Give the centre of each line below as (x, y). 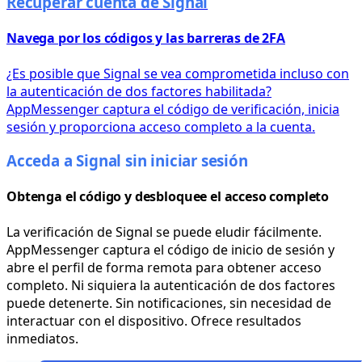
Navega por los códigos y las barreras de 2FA (146, 38)
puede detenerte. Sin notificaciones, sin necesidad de (169, 303)
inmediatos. (42, 338)
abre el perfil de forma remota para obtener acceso (164, 267)
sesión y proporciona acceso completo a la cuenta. (161, 126)
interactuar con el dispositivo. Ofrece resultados (154, 320)
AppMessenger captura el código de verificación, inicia (173, 109)
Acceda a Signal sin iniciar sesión (127, 161)
